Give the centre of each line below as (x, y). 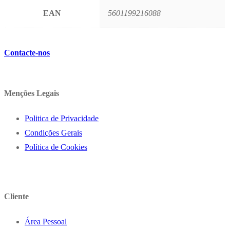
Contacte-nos (27, 52)
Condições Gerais (53, 133)
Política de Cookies (56, 147)
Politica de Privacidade (62, 119)
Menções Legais (32, 93)
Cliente (16, 196)
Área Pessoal (46, 221)
